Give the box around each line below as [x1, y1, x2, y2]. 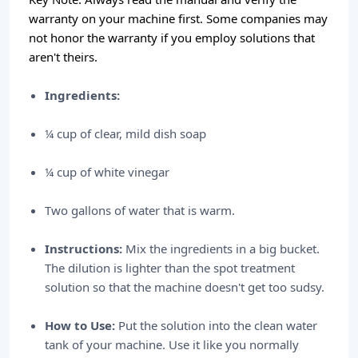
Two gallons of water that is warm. [45, 202, 235, 218]
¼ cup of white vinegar [45, 164, 169, 180]
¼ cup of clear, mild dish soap [45, 125, 206, 141]
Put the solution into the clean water [118, 317, 317, 333]
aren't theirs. [29, 49, 97, 65]
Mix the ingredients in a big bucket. [122, 241, 320, 257]
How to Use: [45, 317, 115, 333]
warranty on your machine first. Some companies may [29, 10, 328, 26]
